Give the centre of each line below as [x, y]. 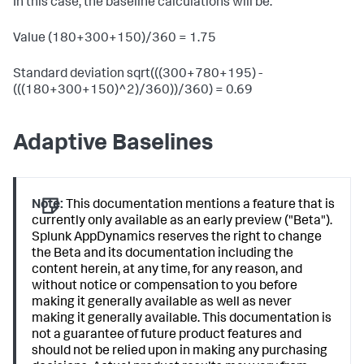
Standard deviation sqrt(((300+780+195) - [138, 75]
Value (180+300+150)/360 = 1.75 [115, 39]
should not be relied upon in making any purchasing [180, 352]
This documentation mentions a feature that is [199, 206]
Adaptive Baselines [113, 145]
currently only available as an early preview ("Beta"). [182, 222]
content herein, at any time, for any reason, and [167, 271]
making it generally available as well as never [162, 303]
